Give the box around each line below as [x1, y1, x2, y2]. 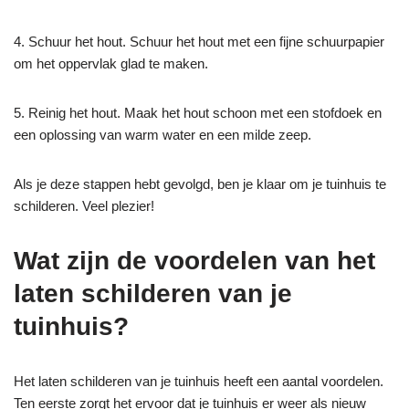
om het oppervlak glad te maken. [14, 55, 208, 71]
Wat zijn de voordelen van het [14, 246, 375, 275]
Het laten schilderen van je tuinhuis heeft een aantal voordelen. [14, 372, 383, 389]
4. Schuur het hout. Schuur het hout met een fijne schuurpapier [14, 33, 384, 49]
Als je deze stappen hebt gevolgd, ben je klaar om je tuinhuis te [14, 175, 386, 192]
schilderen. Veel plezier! [14, 197, 154, 214]
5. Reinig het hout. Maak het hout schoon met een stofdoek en [14, 104, 382, 121]
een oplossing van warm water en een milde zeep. [14, 126, 311, 142]
